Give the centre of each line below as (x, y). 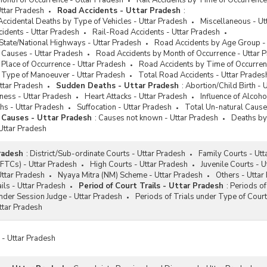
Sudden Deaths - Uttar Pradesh (117, 86)
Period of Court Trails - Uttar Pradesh (151, 186)
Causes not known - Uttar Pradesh (158, 118)
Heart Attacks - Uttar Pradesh (136, 97)
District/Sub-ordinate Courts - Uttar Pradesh (108, 154)
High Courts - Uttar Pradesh (139, 164)
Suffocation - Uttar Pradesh (124, 107)
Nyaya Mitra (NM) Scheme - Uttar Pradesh (130, 175)
